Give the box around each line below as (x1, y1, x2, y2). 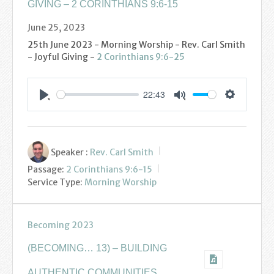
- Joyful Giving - (28, 51, 97, 62)
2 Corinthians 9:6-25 (97, 51, 185, 62)
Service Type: (28, 176, 83, 188)
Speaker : (51, 146, 88, 158)
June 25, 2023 (28, 21, 85, 33)
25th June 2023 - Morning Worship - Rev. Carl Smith (28, 39, 245, 50)
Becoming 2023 (28, 219, 94, 231)
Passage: (28, 163, 64, 175)
